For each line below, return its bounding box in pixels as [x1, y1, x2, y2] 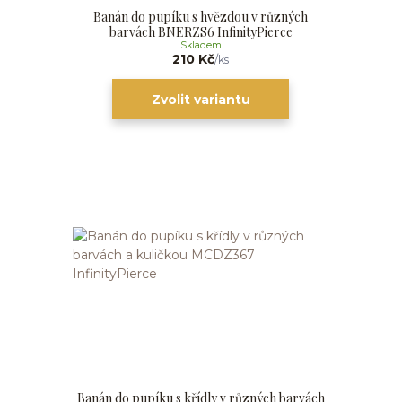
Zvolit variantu [151, 91, 250, 108]
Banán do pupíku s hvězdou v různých [93, 7, 309, 25]
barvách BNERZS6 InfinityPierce [109, 22, 293, 40]
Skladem [179, 39, 222, 51]
